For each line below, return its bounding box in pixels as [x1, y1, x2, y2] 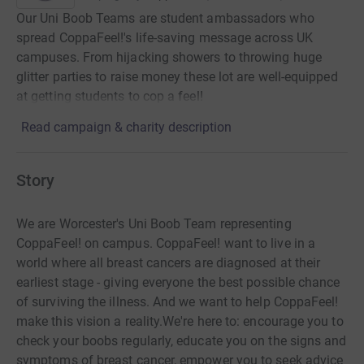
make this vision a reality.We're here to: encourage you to [16, 314, 344, 330]
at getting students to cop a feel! [16, 89, 203, 105]
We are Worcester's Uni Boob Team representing [16, 216, 292, 232]
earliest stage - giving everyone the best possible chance [16, 275, 340, 291]
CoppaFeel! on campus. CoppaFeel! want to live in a [16, 236, 315, 252]
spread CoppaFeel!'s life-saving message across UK [16, 30, 313, 46]
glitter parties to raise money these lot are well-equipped [16, 69, 338, 85]
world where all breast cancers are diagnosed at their [16, 255, 321, 271]
